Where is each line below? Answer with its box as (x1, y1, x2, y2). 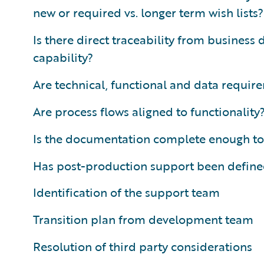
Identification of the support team (33, 183, 220, 201)
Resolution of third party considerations (33, 237, 252, 255)
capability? (33, 48, 93, 66)
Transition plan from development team (33, 210, 253, 228)
